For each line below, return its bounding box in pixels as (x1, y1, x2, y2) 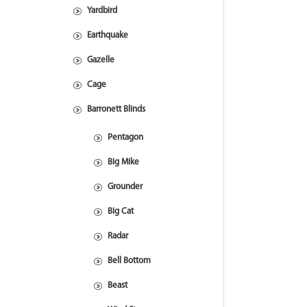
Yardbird (87, 6, 117, 15)
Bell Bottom (108, 256, 151, 265)
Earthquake (87, 31, 128, 40)
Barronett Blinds (87, 105, 145, 114)
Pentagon (108, 133, 143, 142)
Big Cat (108, 207, 134, 216)
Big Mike (108, 158, 139, 167)
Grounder (108, 182, 143, 191)
